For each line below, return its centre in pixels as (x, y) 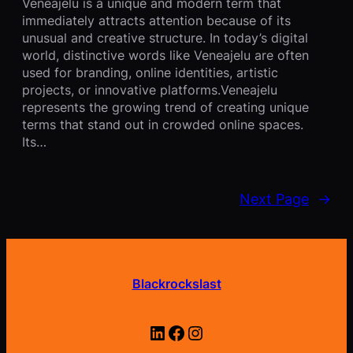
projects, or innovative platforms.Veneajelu (150, 89)
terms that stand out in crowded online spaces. (163, 124)
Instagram (193, 332)
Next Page (274, 198)
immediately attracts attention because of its (156, 20)
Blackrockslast (176, 284)
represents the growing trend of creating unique (165, 107)
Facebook (171, 332)
